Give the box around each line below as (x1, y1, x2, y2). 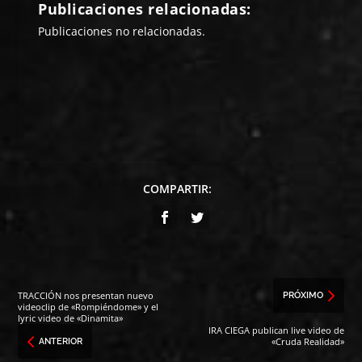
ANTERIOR (39, 335, 83, 347)
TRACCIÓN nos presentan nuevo (18, 288, 154, 301)
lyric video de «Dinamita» (18, 311, 124, 324)
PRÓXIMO (282, 289, 323, 301)
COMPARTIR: (142, 180, 212, 196)
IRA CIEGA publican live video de (208, 323, 344, 336)
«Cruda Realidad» (271, 335, 344, 347)
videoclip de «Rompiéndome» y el (18, 300, 159, 313)
